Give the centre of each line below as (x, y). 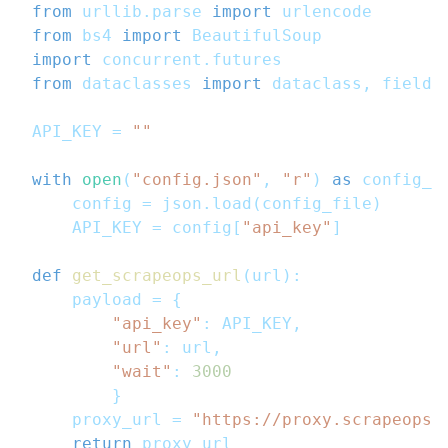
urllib (107, 12)
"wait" (142, 372)
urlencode (322, 12)
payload (92, 300)
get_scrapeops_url (157, 276)
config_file (317, 204)
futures (247, 60)
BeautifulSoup (252, 36)
